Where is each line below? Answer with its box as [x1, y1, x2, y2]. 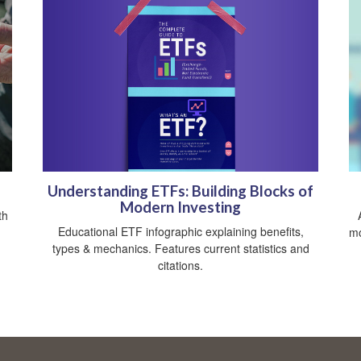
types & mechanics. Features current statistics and [52, 240, 309, 257]
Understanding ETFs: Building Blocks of [48, 182, 313, 201]
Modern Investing [120, 198, 241, 217]
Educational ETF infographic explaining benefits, [57, 223, 304, 240]
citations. [158, 257, 203, 274]
